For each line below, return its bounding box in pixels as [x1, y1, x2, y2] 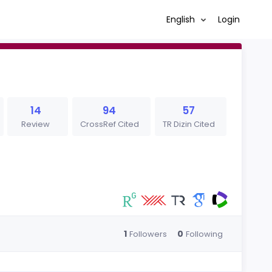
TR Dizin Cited [162, 118, 215, 130]
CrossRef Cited [80, 118, 139, 130]
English [166, 13, 197, 25]
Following [185, 228, 223, 240]
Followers [129, 228, 167, 240]
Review [21, 118, 50, 130]
